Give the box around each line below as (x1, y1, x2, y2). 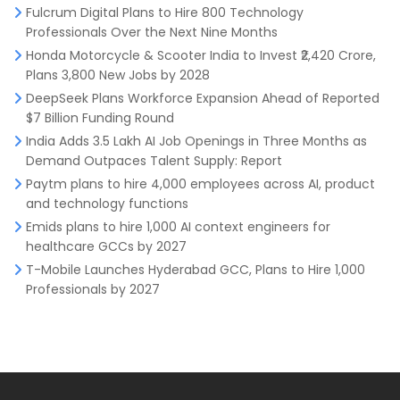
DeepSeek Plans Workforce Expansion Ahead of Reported (26, 88, 379, 107)
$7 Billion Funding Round (26, 108, 174, 127)
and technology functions (26, 194, 188, 212)
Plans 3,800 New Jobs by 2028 (26, 65, 210, 84)
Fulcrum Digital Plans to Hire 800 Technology (26, 3, 304, 21)
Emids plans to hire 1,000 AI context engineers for (26, 217, 330, 236)
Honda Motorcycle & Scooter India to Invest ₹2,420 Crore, (26, 46, 376, 64)
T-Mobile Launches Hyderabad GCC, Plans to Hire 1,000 (26, 260, 365, 279)
